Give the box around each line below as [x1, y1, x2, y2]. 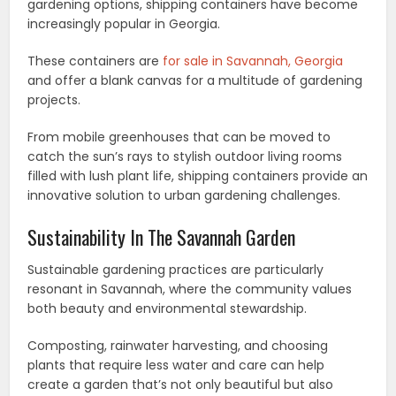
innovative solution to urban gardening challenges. [27, 186, 341, 204]
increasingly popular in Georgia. [27, 14, 221, 33]
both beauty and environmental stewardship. [27, 299, 308, 317]
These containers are [27, 51, 164, 70]
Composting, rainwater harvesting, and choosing [27, 336, 329, 354]
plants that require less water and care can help [27, 355, 325, 374]
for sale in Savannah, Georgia [163, 51, 344, 70]
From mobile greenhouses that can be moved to [27, 127, 331, 146]
